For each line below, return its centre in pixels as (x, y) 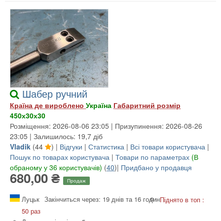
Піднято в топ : (182, 199)
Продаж (76, 180)
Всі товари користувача (168, 146)
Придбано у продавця (156, 167)
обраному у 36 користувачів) (56, 167)
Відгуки (71, 146)
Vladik (20, 146)
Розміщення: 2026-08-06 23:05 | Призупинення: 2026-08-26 (106, 126)
